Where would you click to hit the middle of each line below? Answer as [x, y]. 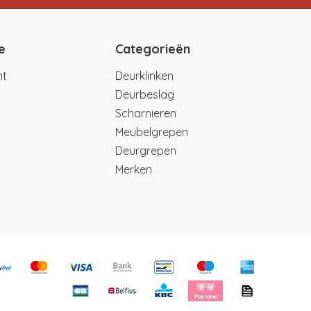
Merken [134, 169]
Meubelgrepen [152, 132]
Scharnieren [146, 113]
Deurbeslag [145, 94]
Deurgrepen [146, 150]
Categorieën [153, 49]
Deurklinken [144, 75]
